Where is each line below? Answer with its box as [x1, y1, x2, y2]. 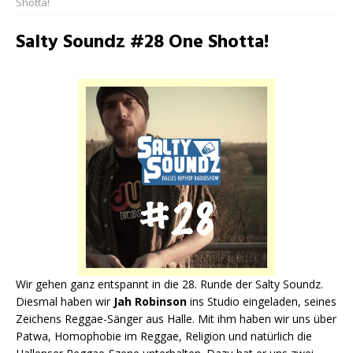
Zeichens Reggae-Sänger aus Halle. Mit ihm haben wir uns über [16, 311, 336, 326]
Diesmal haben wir [16, 294, 110, 309]
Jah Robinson [110, 294, 187, 309]
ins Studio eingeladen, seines [187, 294, 336, 309]
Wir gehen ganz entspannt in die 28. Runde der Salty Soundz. [16, 277, 323, 292]
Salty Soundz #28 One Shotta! [16, 28, 269, 58]
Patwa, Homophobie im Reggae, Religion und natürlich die [16, 329, 312, 344]
